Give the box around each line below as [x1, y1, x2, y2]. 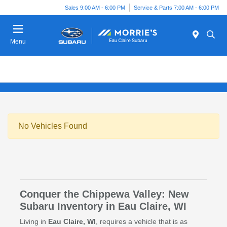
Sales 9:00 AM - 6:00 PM [65, 4, 125, 11]
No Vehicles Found [18, 122, 87, 131]
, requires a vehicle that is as [95, 217, 187, 226]
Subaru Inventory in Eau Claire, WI [19, 201, 186, 212]
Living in [19, 217, 48, 226]
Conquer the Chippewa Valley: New [19, 188, 189, 200]
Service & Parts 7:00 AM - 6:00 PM [134, 4, 219, 11]
